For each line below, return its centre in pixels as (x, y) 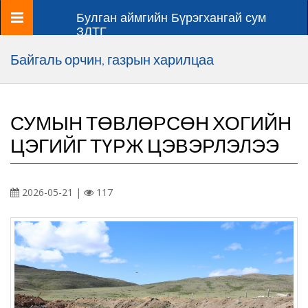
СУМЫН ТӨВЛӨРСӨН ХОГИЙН (151, 122)
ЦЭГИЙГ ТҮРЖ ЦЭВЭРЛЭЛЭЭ (145, 145)
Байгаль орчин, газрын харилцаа (112, 59)
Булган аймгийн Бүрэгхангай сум (171, 18)
